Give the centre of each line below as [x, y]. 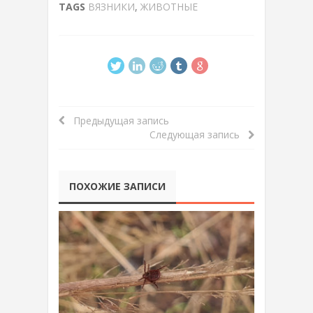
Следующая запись [199, 134]
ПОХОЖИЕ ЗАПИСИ [117, 186]
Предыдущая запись [117, 120]
